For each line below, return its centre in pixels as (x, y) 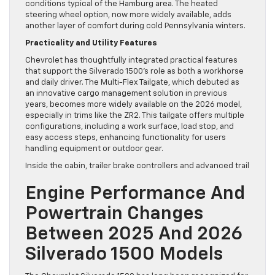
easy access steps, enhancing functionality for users (126, 138)
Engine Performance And (135, 194)
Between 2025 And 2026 (134, 235)
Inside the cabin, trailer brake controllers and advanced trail (137, 166)
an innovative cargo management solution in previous (126, 94)
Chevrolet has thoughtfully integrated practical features (131, 61)
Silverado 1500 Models (124, 255)
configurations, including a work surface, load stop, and (130, 127)
